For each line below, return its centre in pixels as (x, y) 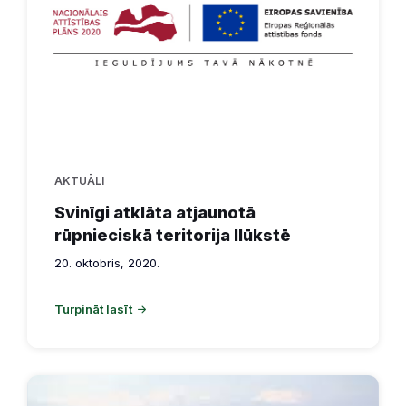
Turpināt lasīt (93, 309)
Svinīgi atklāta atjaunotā (155, 212)
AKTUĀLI (79, 180)
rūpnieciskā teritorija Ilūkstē (173, 235)
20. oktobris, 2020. (107, 262)
